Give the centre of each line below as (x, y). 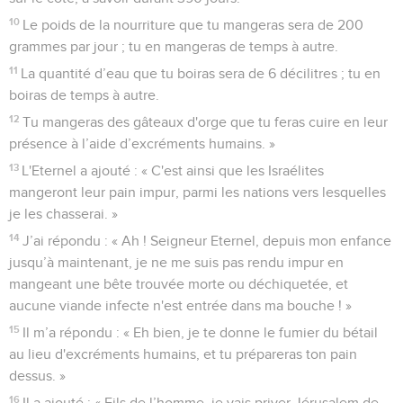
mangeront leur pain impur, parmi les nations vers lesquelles (197, 192)
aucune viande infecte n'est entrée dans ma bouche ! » (180, 305)
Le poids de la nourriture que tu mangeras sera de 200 (193, 25)
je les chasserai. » (63, 214)
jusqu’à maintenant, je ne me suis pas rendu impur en (176, 262)
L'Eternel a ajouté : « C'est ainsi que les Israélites (173, 170)
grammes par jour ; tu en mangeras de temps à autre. (174, 46)
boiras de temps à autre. (84, 95)
